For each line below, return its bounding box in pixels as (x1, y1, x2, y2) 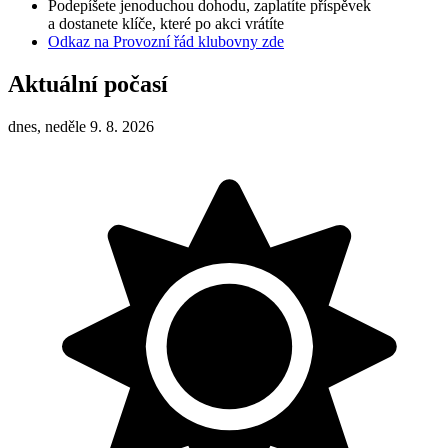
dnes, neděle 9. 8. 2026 (8, 117, 154, 135)
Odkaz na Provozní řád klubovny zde (48, 33, 284, 51)
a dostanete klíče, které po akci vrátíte (48, 15, 284, 33)
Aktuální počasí (8, 71, 168, 98)
